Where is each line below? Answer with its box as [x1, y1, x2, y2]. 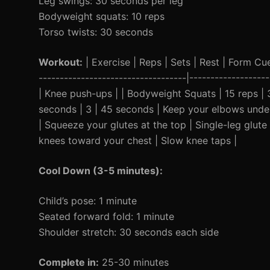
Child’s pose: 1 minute [39, 195, 137, 207]
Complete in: [39, 256, 99, 268]
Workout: [39, 56, 83, 68]
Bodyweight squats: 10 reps [39, 10, 165, 22]
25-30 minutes [99, 256, 169, 268]
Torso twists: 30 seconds [39, 26, 153, 38]
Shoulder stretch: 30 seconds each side [39, 226, 219, 238]
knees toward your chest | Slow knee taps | [39, 134, 237, 146]
